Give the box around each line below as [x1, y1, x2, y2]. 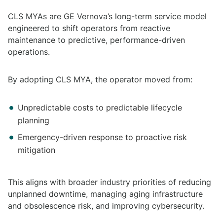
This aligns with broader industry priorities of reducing [8, 177, 211, 187]
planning [18, 115, 49, 125]
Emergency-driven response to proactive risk [18, 132, 187, 142]
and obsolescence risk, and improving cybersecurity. [8, 201, 204, 211]
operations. [8, 47, 50, 57]
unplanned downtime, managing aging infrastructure [8, 189, 203, 199]
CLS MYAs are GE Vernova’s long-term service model [8, 11, 207, 21]
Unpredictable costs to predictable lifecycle [18, 103, 182, 112]
